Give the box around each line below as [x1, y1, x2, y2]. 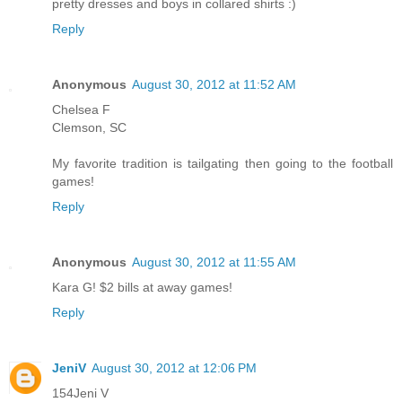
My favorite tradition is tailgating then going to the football [52, 155, 393, 170]
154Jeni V [52, 385, 109, 400]
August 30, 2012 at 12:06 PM [92, 360, 257, 375]
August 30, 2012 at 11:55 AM [132, 254, 296, 269]
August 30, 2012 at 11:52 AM [132, 76, 296, 92]
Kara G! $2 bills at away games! [52, 279, 232, 294]
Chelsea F [52, 101, 110, 117]
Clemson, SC [52, 119, 127, 135]
